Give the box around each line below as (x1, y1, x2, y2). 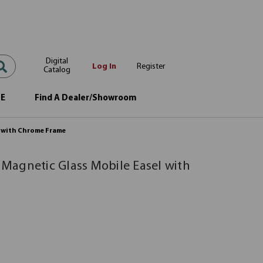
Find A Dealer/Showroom (34, 94, 137, 103)
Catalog (43, 65, 70, 75)
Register (137, 62, 165, 71)
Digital (46, 56, 68, 66)
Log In (92, 62, 116, 71)
